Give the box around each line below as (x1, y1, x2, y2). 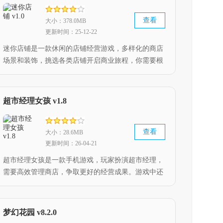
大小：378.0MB (45, 17, 86, 24)
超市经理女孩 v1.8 (3, 97, 67, 105)
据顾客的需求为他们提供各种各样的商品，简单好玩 (3, 69, 163, 76)
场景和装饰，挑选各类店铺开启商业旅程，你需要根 (3, 57, 163, 64)
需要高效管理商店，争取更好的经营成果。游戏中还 (3, 168, 163, 176)
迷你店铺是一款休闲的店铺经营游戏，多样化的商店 (3, 45, 163, 52)
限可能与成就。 (3, 93, 52, 100)
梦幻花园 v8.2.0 (3, 208, 57, 217)
